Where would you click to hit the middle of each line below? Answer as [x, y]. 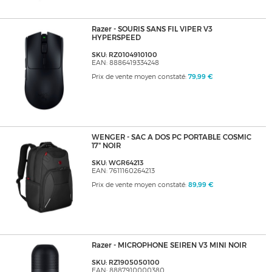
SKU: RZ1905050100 [125, 263]
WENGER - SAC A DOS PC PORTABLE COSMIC [171, 138]
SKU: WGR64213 [117, 163]
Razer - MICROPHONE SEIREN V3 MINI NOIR [169, 246]
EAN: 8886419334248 [125, 63]
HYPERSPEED [116, 38]
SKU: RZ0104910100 [124, 55]
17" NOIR [106, 146]
